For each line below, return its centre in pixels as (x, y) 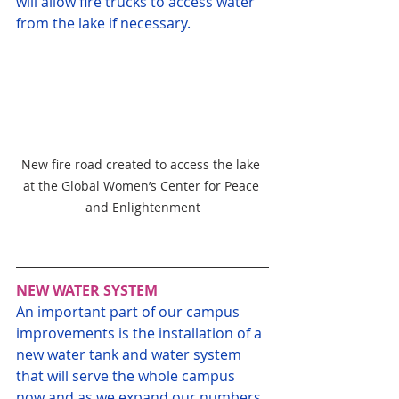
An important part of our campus (130, 311)
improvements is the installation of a (141, 333)
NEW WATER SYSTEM (87, 290)
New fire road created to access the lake (142, 164)
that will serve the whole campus (127, 375)
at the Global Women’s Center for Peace (142, 185)
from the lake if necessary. (103, 23)
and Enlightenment (142, 207)
